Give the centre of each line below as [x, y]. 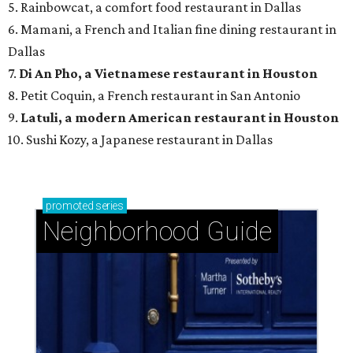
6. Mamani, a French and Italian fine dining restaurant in [172, 30]
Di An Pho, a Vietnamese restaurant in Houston [168, 74]
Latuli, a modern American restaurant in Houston [180, 118]
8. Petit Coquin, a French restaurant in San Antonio [154, 96]
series [108, 206]
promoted [70, 206]
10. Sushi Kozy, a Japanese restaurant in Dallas [140, 140]
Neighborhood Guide [157, 232]
